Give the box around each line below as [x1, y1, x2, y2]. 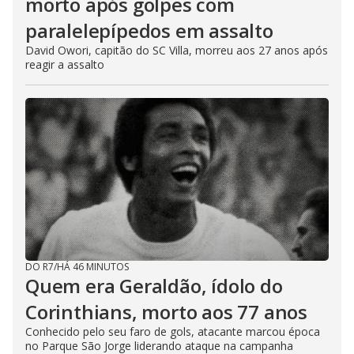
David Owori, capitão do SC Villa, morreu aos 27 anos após [25, 42, 328, 58]
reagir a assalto [25, 56, 104, 72]
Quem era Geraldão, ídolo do [25, 272, 283, 299]
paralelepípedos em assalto [25, 17, 273, 43]
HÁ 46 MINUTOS [57, 259, 129, 273]
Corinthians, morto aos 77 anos [25, 298, 307, 325]
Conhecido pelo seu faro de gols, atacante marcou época [25, 323, 320, 339]
